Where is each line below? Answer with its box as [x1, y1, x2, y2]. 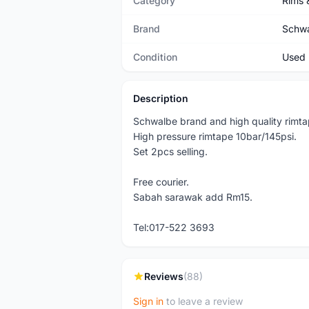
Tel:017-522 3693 [133, 221, 215, 233]
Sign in [133, 295, 163, 307]
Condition [133, 51, 177, 63]
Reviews [144, 270, 183, 282]
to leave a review [163, 295, 243, 307]
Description [133, 92, 188, 104]
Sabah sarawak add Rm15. [133, 191, 252, 203]
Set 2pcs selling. [133, 146, 208, 157]
